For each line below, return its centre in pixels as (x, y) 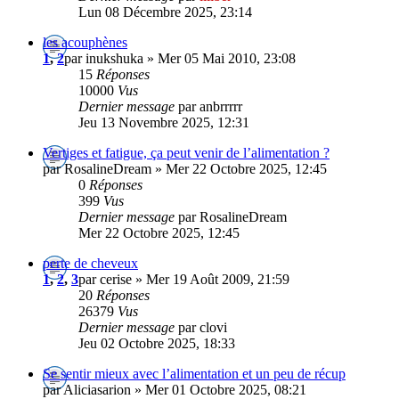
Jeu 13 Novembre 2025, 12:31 (164, 122)
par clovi (203, 327)
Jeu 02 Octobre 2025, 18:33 (157, 343)
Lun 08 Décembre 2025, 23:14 (165, 12)
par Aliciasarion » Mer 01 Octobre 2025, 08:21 (175, 389)
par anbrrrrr (210, 106)
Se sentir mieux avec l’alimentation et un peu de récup (194, 373)
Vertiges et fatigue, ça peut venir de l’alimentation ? (186, 152)
